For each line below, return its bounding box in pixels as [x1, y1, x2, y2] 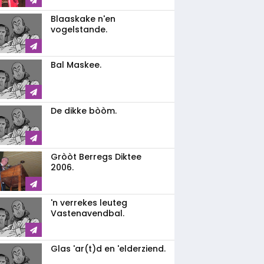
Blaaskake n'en [51, 13, 115, 25]
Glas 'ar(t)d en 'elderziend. [51, 243, 166, 255]
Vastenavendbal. [51, 207, 124, 219]
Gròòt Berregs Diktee [51, 151, 141, 163]
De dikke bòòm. [51, 105, 117, 117]
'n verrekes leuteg [51, 197, 127, 209]
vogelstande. [51, 24, 107, 35]
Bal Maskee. [51, 59, 101, 71]
